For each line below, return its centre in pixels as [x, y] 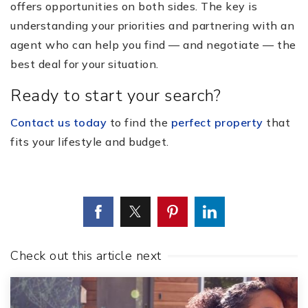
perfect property [217, 122]
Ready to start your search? [116, 95]
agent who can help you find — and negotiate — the [153, 44]
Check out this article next [86, 255]
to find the [139, 122]
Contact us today [58, 122]
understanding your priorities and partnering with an [152, 25]
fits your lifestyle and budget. [90, 141]
